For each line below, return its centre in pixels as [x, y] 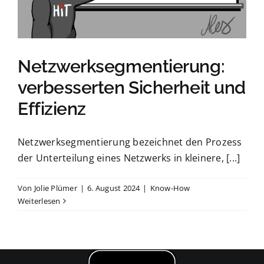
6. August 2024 [114, 188]
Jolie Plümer [55, 188]
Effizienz [52, 109]
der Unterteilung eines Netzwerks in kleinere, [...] [129, 158]
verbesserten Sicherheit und [132, 88]
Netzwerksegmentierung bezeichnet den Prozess [130, 142]
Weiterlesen [39, 201]
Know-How [170, 188]
